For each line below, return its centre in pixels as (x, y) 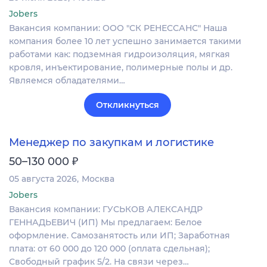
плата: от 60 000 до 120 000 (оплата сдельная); (109, 249)
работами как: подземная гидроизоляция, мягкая (119, 55)
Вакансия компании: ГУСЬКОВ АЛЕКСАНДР (106, 209)
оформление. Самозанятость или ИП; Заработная (119, 236)
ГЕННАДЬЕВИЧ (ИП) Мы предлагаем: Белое (105, 223)
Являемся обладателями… (67, 81)
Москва (98, 179)
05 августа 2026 (43, 179)
